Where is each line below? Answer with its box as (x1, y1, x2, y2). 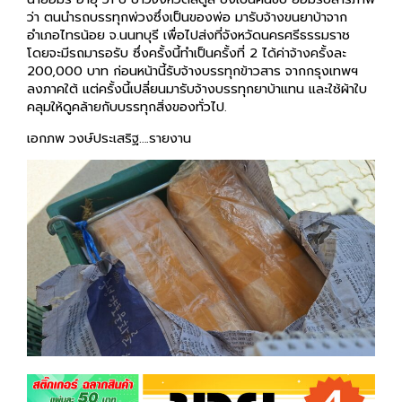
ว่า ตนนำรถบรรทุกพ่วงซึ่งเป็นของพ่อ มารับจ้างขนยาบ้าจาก (27, 7, 347, 28)
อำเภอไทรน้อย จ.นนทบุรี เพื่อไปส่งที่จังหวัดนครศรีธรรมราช (27, 25, 350, 46)
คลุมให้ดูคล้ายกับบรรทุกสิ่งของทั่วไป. (27, 97, 227, 118)
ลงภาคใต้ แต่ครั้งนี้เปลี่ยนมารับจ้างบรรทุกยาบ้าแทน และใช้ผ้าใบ (27, 79, 367, 100)
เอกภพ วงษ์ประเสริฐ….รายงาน (27, 127, 191, 148)
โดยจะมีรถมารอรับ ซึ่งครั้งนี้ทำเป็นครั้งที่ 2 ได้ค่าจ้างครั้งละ (27, 43, 346, 64)
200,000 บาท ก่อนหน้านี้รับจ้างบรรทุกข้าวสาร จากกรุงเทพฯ (27, 61, 358, 82)
